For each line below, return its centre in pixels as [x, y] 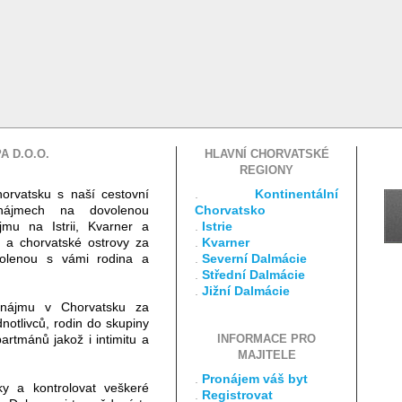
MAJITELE [267, 355]
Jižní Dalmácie [246, 291]
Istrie [217, 226]
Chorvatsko [230, 210]
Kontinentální [297, 194]
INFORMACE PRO [267, 339]
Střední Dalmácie [253, 275]
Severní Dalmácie [254, 258]
